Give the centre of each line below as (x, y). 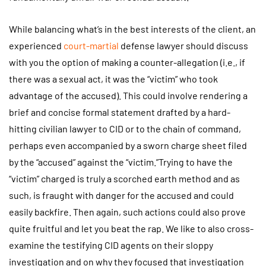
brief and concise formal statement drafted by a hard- (120, 112)
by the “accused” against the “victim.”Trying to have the (121, 162)
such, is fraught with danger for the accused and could (121, 195)
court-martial (91, 46)
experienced (36, 46)
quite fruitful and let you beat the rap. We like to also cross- (131, 229)
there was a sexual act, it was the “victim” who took (113, 79)
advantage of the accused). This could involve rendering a (128, 96)
